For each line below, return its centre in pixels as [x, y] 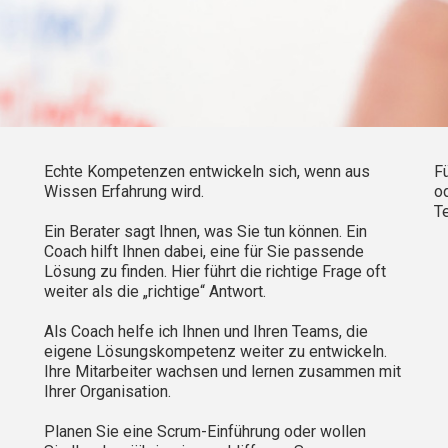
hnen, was [200, 232]
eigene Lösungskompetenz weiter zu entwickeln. [215, 352]
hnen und [220, 332]
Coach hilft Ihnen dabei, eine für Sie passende [204, 252]
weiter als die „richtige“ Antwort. [155, 292]
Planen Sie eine [100, 432]
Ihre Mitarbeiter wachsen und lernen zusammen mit [222, 372]
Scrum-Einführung [218, 432]
